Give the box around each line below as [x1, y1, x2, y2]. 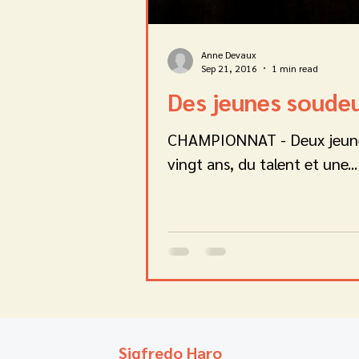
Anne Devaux [201, 47, 256, 61]
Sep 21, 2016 [201, 62, 257, 75]
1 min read [272, 62, 318, 75]
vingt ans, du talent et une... [167, 153, 357, 174]
